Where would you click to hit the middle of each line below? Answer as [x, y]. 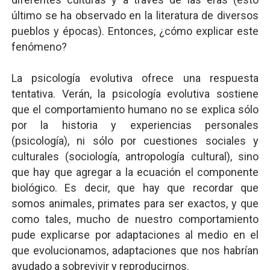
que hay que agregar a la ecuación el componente [135, 172]
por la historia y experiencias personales [135, 125]
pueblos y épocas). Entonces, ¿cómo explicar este [135, 31]
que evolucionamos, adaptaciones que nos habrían [135, 250]
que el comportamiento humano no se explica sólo [135, 109]
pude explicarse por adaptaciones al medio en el [135, 235]
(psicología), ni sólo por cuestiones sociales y [135, 141]
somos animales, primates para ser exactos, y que [135, 203]
